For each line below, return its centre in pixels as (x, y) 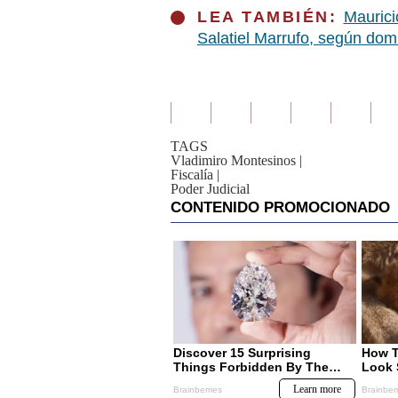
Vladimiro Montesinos (233, 160)
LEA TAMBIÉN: (271, 17)
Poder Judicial (210, 189)
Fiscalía (192, 175)
